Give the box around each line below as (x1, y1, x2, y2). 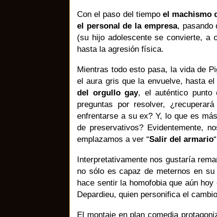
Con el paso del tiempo (77, 9, 163, 19)
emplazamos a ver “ (77, 134, 149, 144)
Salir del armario (149, 134, 214, 144)
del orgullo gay (77, 87, 138, 97)
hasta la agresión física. (77, 44, 164, 54)
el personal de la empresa (77, 20, 177, 31)
